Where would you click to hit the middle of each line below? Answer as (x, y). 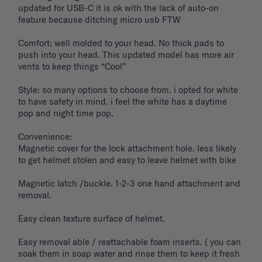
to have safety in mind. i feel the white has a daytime (123, 102)
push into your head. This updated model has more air (126, 55)
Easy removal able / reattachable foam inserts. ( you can (130, 242)
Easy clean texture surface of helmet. (93, 219)
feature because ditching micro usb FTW (99, 20)
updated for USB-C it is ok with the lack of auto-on (118, 8)
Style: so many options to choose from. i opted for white (128, 90)
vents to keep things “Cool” (72, 67)
